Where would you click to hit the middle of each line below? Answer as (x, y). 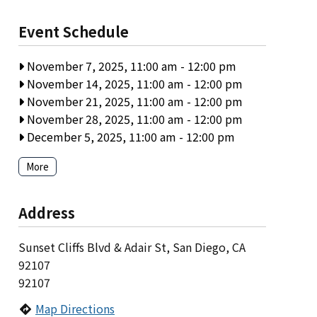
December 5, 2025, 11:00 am (100, 137)
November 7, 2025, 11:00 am (101, 66)
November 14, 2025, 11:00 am (104, 84)
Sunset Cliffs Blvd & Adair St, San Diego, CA (132, 247)
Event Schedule (74, 32)
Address (47, 212)
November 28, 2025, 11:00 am (104, 119)
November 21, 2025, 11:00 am (104, 102)
